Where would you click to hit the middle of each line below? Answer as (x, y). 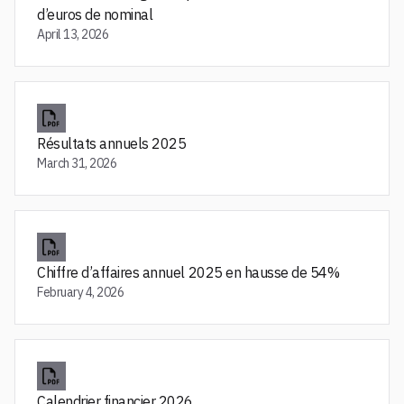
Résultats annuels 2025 (112, 143)
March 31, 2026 (77, 163)
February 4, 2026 (81, 292)
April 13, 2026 (73, 34)
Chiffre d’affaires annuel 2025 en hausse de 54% (188, 272)
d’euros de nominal (95, 14)
